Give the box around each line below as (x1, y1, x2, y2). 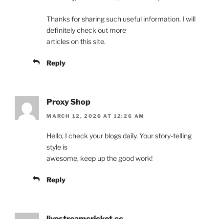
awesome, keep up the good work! (46, 153, 153, 162)
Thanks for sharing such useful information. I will (46, 15, 196, 23)
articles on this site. (46, 37, 106, 46)
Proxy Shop (46, 97, 90, 107)
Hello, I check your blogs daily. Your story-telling (46, 131, 192, 140)
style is (46, 142, 67, 151)
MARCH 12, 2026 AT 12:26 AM (46, 112, 145, 119)
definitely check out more (46, 26, 126, 35)
